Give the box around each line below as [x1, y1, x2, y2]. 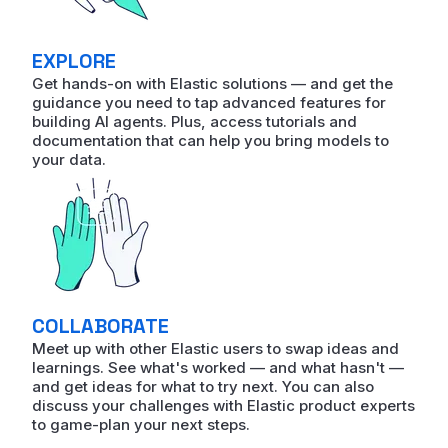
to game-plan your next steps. [32, 415, 250, 435]
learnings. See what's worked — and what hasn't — [32, 358, 404, 378]
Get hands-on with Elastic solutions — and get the [32, 74, 393, 94]
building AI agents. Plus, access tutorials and [32, 112, 357, 132]
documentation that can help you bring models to [32, 131, 389, 151]
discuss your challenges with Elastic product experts [32, 396, 415, 416]
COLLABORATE [32, 313, 169, 340]
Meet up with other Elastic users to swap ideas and [32, 339, 399, 359]
